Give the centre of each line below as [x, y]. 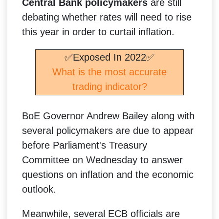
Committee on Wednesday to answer [102, 160]
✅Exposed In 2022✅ [109, 57]
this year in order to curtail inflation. [98, 32]
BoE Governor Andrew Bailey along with [108, 116]
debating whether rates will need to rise [107, 17]
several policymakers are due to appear [108, 130]
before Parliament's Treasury [85, 145]
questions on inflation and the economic [108, 174]
